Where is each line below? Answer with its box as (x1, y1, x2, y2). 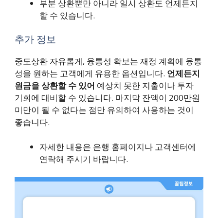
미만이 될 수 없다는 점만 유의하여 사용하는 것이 (15, 104, 194, 116)
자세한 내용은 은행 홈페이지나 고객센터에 (39, 141, 196, 152)
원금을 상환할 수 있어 (15, 80, 95, 91)
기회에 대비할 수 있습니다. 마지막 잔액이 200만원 (15, 92, 200, 104)
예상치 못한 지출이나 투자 (95, 80, 194, 91)
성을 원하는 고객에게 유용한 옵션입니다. (15, 68, 167, 79)
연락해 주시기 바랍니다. (39, 153, 128, 164)
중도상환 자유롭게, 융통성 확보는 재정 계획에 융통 (15, 55, 202, 67)
